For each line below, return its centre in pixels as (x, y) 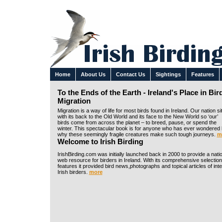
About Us (93, 74)
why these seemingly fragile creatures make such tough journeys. (137, 134)
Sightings (168, 74)
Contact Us (131, 74)
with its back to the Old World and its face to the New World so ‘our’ (138, 116)
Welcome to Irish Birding (100, 141)
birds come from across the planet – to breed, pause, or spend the (137, 122)
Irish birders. (73, 172)
